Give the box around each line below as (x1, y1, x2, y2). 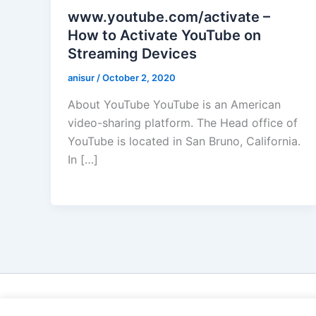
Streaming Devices (68, 45, 197, 63)
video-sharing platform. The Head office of (68, 115, 298, 130)
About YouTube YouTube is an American (68, 97, 281, 111)
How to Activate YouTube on (68, 27, 261, 44)
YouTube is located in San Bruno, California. (68, 133, 300, 148)
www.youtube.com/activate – (68, 8, 270, 26)
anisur (68, 72, 97, 84)
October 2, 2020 (102, 72, 176, 84)
